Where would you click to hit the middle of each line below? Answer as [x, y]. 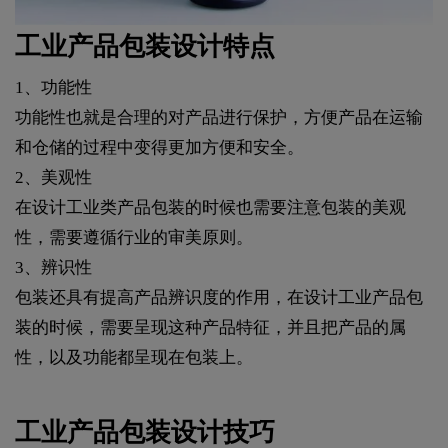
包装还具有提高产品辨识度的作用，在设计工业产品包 [219, 298]
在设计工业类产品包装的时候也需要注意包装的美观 [210, 208]
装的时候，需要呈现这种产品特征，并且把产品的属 [210, 328]
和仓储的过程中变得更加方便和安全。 [159, 148]
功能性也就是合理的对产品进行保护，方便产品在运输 [219, 118]
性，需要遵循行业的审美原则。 [134, 238]
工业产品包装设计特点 [145, 47]
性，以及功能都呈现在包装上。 [134, 358]
